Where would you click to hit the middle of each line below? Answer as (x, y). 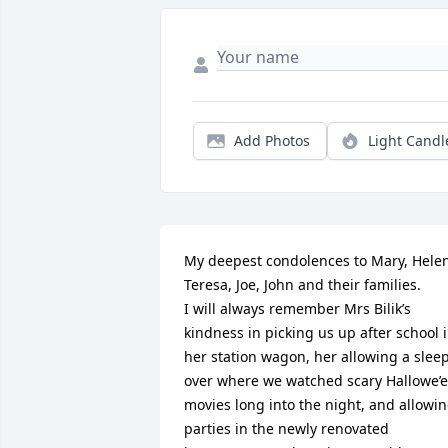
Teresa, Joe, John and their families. (304, 284)
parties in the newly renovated (286, 428)
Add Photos (272, 140)
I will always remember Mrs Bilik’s (297, 308)
